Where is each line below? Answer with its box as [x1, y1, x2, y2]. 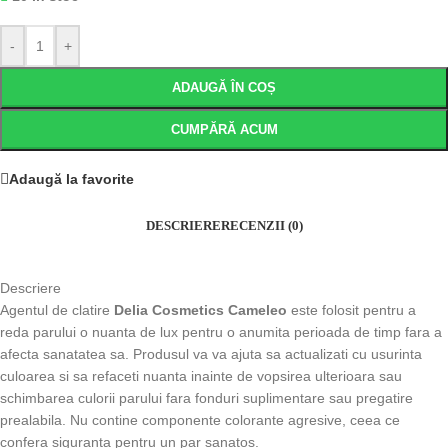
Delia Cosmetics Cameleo [114, 302, 287, 318]
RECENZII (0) [220, 218, 303, 233]
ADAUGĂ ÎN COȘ [172, 80, 276, 95]
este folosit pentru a [287, 302, 416, 318]
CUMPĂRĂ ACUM [170, 122, 278, 137]
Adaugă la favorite [9, 170, 134, 187]
